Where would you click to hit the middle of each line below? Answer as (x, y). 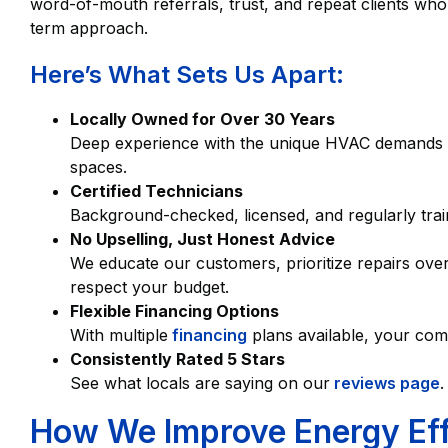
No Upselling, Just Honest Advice (202, 239)
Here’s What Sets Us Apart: (187, 75)
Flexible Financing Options (174, 311)
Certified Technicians (156, 191)
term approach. (89, 28)
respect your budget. (149, 287)
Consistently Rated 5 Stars (177, 359)
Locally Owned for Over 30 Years (202, 119)
